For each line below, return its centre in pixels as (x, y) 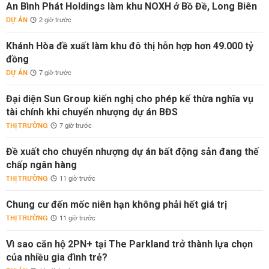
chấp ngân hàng (41, 165)
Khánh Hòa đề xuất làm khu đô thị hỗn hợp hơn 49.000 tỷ (130, 46)
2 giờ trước (55, 20)
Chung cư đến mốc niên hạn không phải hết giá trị (116, 204)
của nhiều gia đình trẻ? (57, 257)
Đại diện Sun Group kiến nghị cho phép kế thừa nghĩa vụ (130, 99)
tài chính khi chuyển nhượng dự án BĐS (92, 112)
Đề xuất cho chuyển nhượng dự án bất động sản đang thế (132, 152)
